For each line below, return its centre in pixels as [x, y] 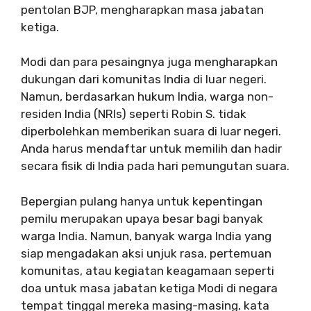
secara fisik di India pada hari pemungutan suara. [155, 166]
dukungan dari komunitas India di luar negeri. [144, 79]
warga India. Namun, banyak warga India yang [146, 236]
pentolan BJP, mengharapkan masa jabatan [142, 9]
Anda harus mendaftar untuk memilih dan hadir [151, 149]
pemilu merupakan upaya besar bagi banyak [142, 218]
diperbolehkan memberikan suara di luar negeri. [151, 131]
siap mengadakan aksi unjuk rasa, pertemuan [146, 253]
